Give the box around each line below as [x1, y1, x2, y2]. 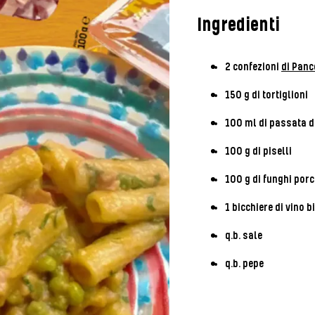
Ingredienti [196, 15, 280, 37]
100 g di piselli [224, 146, 292, 158]
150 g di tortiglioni [224, 89, 308, 102]
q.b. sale [224, 230, 262, 243]
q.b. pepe [224, 258, 264, 271]
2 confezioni [224, 61, 281, 74]
